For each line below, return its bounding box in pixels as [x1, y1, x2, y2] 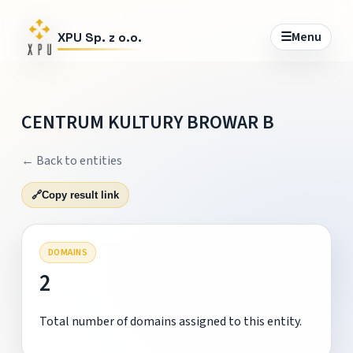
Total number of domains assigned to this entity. [39, 312, 302, 330]
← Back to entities [20, 151, 122, 169]
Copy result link [41, 188, 119, 201]
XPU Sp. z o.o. [57, 28, 142, 46]
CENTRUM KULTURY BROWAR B [20, 108, 274, 136]
